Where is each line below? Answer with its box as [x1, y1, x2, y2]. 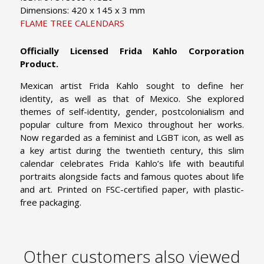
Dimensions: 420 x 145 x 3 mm [20, 4, 145, 16]
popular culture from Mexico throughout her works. [20, 118, 244, 131]
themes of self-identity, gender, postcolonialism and [20, 105, 244, 118]
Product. [20, 58, 58, 70]
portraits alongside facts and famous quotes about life [20, 170, 244, 183]
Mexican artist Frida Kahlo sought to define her [20, 80, 244, 92]
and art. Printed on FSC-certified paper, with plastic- [20, 183, 244, 196]
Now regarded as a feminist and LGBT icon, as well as [20, 131, 244, 144]
